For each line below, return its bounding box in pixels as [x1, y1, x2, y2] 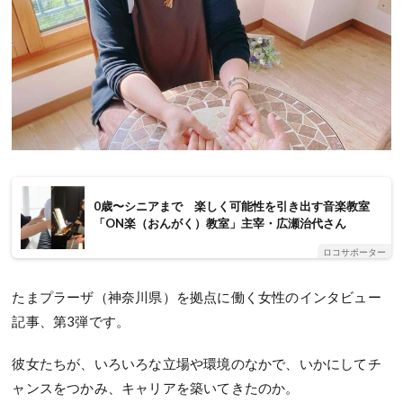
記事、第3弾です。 [12, 312, 130, 329]
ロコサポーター [322, 246, 386, 257]
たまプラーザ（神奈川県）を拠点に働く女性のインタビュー [12, 288, 381, 305]
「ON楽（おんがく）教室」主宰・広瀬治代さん [93, 216, 346, 231]
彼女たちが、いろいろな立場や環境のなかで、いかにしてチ [12, 354, 381, 372]
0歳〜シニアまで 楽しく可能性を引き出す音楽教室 [93, 199, 370, 214]
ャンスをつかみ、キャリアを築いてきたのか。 [12, 379, 300, 396]
